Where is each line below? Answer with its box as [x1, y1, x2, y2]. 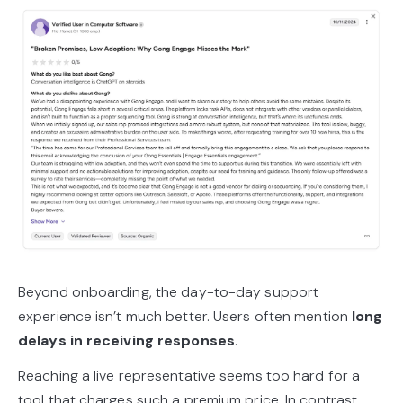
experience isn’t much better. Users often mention [18, 307, 353, 327]
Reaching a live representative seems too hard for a [18, 366, 361, 386]
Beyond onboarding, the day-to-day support [18, 282, 319, 302]
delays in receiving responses [18, 331, 235, 351]
